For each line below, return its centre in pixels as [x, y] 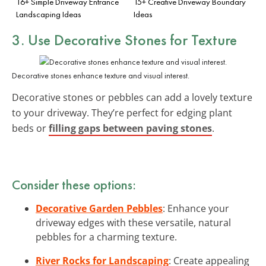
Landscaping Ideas [49, 14]
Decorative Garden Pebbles [99, 208]
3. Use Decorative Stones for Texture [124, 39]
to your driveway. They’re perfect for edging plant [122, 113]
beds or [30, 128]
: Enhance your [196, 208]
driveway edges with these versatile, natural [133, 222]
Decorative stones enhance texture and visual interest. [101, 75]
